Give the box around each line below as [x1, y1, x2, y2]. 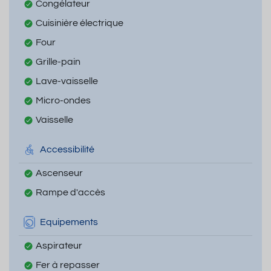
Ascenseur [36, 168, 83, 178]
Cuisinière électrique [36, 18, 123, 28]
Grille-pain [36, 56, 80, 67]
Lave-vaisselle [36, 76, 98, 86]
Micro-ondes [36, 95, 91, 105]
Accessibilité [40, 145, 94, 155]
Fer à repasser [36, 260, 100, 270]
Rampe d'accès [36, 187, 105, 197]
